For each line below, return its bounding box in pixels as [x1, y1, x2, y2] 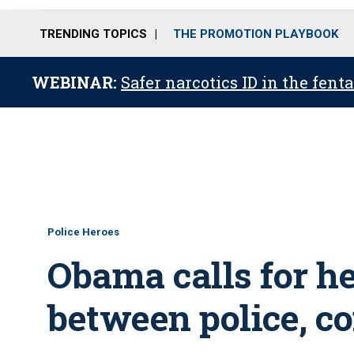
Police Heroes [47, 226, 119, 238]
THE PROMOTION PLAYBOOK [173, 26, 338, 41]
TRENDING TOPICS [40, 26, 147, 41]
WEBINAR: [32, 72, 121, 92]
